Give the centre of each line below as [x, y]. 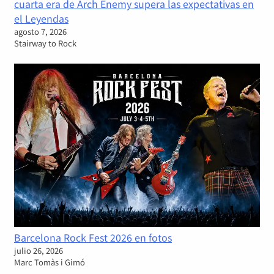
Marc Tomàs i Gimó [50, 262]
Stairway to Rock [45, 43]
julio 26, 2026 [39, 251]
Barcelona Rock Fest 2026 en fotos [93, 238]
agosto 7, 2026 [40, 31]
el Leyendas [41, 18]
